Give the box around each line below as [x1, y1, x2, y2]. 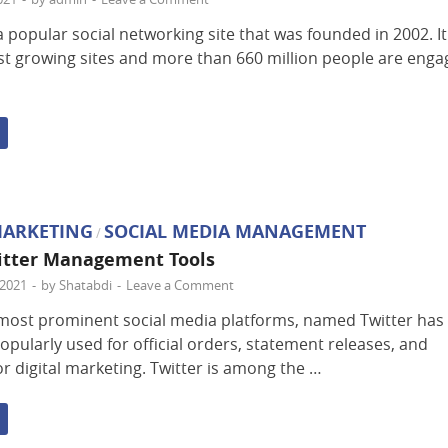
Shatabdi [59, 276, 112, 295]
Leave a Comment [126, 276, 234, 295]
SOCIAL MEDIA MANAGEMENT [104, 219, 366, 244]
